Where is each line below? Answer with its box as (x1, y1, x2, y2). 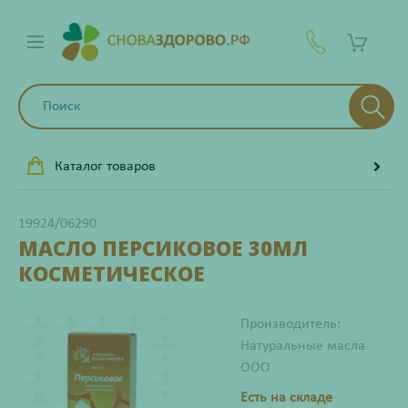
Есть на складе (240, 391, 332, 405)
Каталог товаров (55, 159, 156, 174)
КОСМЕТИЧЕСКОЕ (18, 260, 205, 287)
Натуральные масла (240, 339, 365, 353)
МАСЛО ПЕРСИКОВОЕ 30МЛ (18, 234, 308, 261)
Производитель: (240, 317, 341, 331)
